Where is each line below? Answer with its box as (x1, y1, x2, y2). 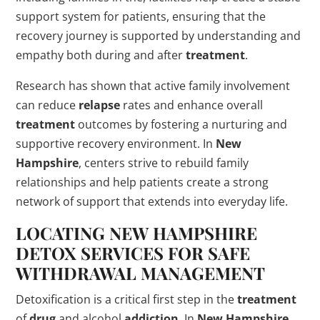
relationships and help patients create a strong (16, 174, 269, 191)
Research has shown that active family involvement (16, 78, 291, 94)
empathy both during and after (16, 47, 186, 64)
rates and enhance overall (120, 97, 264, 114)
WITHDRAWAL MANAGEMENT (16, 261, 266, 285)
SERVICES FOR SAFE (76, 241, 251, 265)
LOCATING (16, 221, 110, 245)
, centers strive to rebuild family (79, 155, 249, 171)
